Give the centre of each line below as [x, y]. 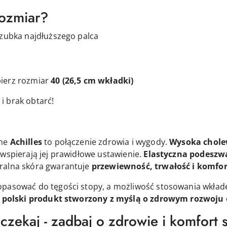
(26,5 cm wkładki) [98, 80]
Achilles [26, 142]
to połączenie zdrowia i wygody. [106, 142]
